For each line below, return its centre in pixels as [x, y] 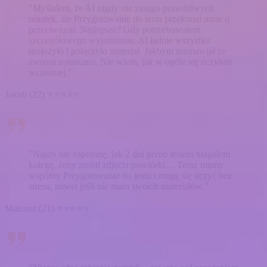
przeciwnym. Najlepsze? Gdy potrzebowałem [114, 29]
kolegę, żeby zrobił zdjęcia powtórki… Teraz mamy [126, 164]
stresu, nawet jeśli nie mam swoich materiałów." [119, 186]
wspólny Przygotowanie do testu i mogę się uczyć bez [130, 175]
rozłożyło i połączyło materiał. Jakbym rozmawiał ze [127, 51]
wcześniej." [50, 72]
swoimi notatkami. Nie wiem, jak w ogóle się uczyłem [131, 61]
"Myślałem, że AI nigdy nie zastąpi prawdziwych [121, 8]
